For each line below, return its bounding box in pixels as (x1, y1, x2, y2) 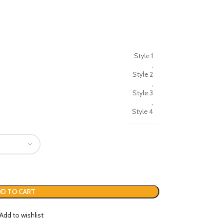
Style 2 (132, 70, 153, 79)
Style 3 (132, 88, 153, 97)
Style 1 (133, 51, 153, 60)
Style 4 (131, 107, 153, 116)
